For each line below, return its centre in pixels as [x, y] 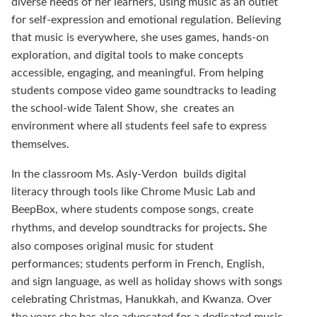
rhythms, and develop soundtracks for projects [127, 227]
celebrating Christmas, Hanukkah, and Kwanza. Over [142, 299]
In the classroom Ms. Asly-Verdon [96, 174]
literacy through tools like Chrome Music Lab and [133, 191]
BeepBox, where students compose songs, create [132, 209]
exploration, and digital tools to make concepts [127, 55]
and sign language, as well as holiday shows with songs [147, 281]
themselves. [40, 144]
